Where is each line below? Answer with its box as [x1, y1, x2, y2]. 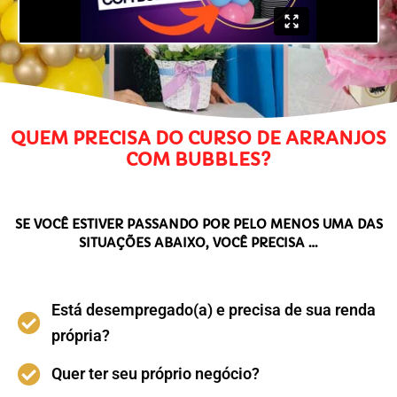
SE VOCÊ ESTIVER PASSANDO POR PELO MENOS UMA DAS [14, 216, 383, 233]
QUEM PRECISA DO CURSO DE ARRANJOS [11, 128, 386, 151]
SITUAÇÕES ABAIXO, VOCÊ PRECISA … [79, 235, 318, 252]
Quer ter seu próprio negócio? [51, 364, 260, 384]
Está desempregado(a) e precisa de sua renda [51, 300, 376, 320]
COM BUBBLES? [126, 149, 271, 172]
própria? [51, 326, 110, 346]
